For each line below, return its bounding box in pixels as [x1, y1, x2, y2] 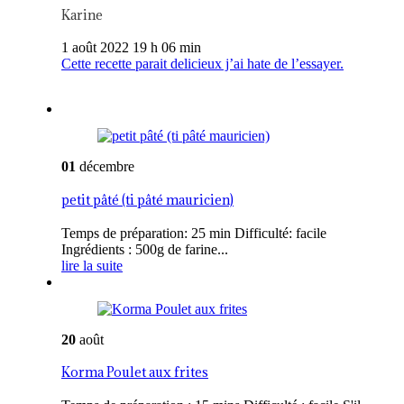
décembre [76, 159, 134, 175]
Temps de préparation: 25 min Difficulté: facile [61, 225, 326, 241]
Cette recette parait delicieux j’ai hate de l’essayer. [61, 56, 344, 72]
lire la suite [61, 257, 123, 273]
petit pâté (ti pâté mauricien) [61, 191, 234, 209]
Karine [61, 5, 103, 23]
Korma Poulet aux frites [61, 363, 208, 381]
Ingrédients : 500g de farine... [61, 241, 228, 257]
